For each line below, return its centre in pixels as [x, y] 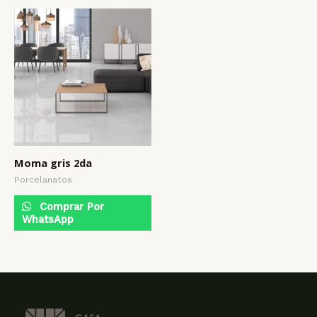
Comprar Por [70, 207]
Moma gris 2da [53, 163]
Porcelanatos [43, 180]
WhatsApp [47, 220]
